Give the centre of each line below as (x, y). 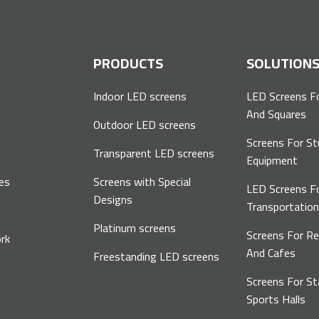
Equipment (272, 161)
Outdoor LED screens (145, 125)
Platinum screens (135, 228)
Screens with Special (142, 182)
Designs (113, 200)
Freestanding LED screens (157, 257)
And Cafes (271, 253)
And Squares (277, 114)
